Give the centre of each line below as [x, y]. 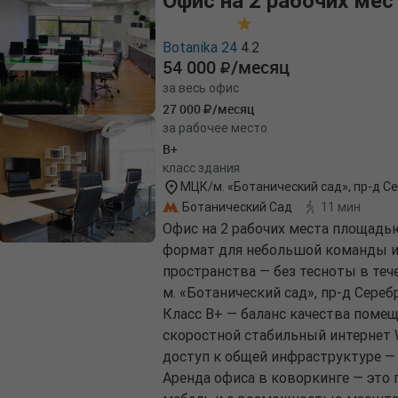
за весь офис [201, 88]
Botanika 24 [200, 48]
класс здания [201, 168]
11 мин [341, 207]
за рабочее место [215, 128]
